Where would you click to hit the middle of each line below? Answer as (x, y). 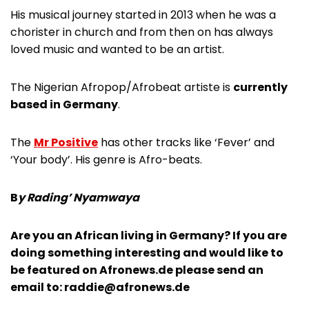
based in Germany (64, 104)
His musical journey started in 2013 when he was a (143, 14)
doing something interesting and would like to (147, 252)
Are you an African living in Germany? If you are (149, 235)
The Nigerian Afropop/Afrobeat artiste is (122, 87)
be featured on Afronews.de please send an (137, 270)
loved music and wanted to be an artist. (117, 49)
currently (260, 87)
